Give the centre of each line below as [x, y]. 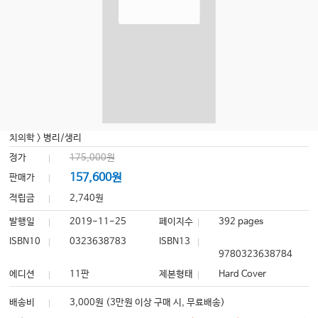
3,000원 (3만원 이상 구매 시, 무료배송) [147, 303]
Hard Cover [243, 275]
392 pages [241, 222]
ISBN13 [174, 242]
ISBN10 [25, 242]
